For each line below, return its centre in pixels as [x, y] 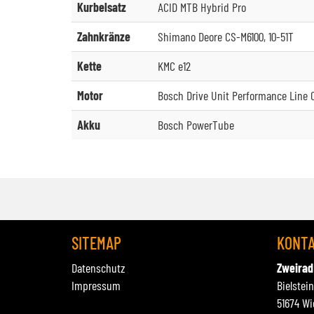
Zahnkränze [104, 36]
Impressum [96, 285]
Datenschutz [98, 268]
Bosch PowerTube [196, 125]
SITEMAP [96, 243]
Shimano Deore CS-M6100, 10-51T [226, 36]
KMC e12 [174, 66]
